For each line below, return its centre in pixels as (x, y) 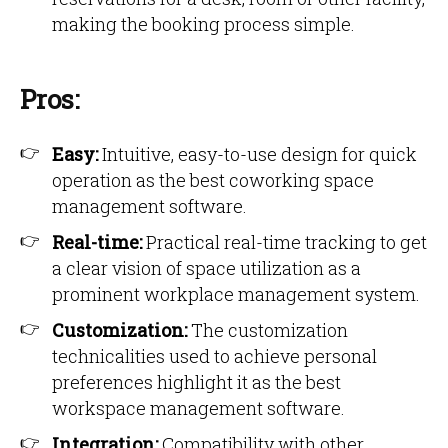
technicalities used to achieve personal (214, 356)
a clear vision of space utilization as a (206, 268)
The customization (269, 330)
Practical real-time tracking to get (286, 242)
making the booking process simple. (203, 24)
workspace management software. (198, 408)
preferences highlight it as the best (196, 382)
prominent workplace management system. (236, 294)
